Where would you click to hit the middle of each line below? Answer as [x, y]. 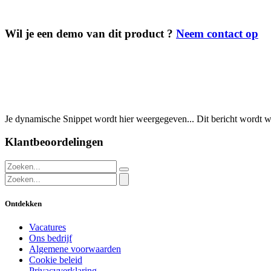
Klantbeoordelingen [54, 142]
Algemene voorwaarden [75, 249]
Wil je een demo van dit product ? [90, 33]
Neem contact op [217, 33]
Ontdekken [23, 204]
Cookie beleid [56, 260]
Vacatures [47, 227]
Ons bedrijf [51, 238]
